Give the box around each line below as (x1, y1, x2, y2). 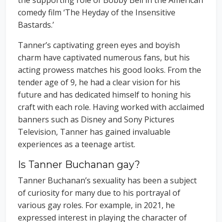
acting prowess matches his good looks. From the (18, 64, 201, 75)
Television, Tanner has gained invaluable (18, 126, 170, 137)
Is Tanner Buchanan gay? (18, 158, 140, 170)
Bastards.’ (18, 19, 54, 30)
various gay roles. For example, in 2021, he (18, 199, 175, 211)
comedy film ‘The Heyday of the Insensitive (18, 6, 175, 18)
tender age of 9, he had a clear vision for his (18, 76, 180, 88)
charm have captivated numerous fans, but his (18, 52, 190, 63)
